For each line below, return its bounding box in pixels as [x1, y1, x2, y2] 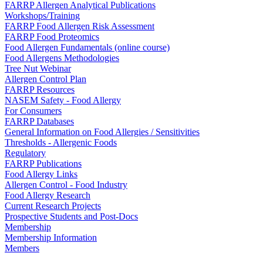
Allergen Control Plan [5, 74, 86, 84]
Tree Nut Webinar [5, 63, 71, 73]
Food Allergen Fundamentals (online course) [5, 42, 170, 52]
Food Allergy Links [5, 169, 77, 179]
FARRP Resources [5, 85, 75, 95]
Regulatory [5, 148, 46, 158]
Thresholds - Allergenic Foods [5, 137, 117, 147]
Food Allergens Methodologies [5, 53, 119, 63]
